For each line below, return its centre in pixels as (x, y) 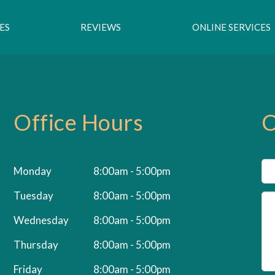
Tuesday (34, 196)
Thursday (36, 245)
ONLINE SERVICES (231, 27)
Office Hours (79, 122)
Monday (33, 171)
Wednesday (41, 220)
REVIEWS (101, 27)
